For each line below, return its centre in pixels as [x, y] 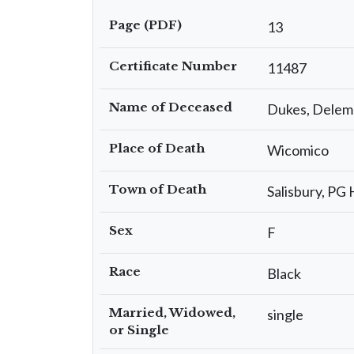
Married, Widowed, [172, 313]
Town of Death [158, 189]
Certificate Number [173, 66]
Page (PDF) [145, 25]
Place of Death [157, 148]
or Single [139, 330]
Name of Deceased [171, 107]
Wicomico [298, 150]
